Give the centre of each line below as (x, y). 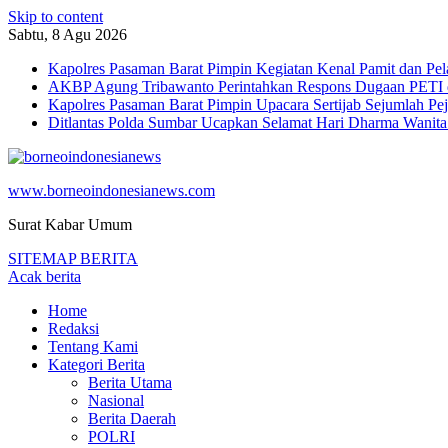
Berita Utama (130, 382)
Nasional (116, 400)
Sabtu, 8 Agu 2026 (67, 34)
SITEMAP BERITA (73, 258)
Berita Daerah (132, 418)
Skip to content (55, 16)
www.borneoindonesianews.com (111, 190)
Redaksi (73, 328)
